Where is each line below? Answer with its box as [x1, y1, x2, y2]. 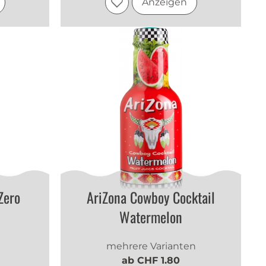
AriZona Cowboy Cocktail [87, 186, 216, 208]
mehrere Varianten [106, 240, 196, 252]
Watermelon [119, 205, 183, 227]
